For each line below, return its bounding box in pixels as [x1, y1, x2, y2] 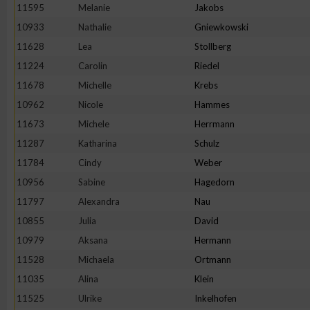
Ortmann [194, 254, 231, 265]
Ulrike [78, 293, 102, 304]
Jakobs [194, 2, 224, 13]
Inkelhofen [194, 293, 237, 304]
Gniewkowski [194, 21, 248, 33]
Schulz [194, 138, 219, 149]
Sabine [78, 176, 105, 188]
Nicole [78, 99, 103, 110]
